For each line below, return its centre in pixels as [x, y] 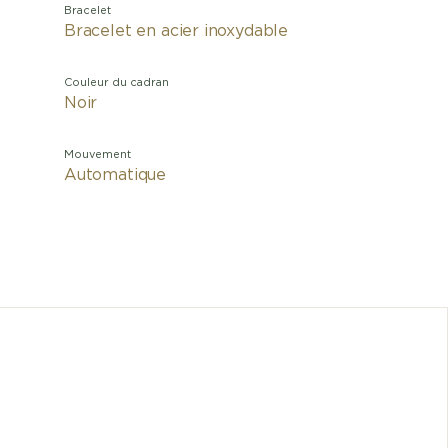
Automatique [115, 175]
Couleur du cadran [116, 82]
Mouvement [97, 154]
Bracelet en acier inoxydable [176, 31]
